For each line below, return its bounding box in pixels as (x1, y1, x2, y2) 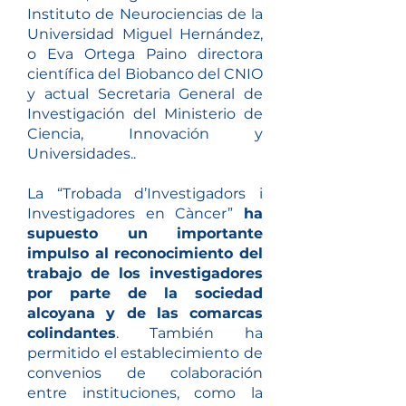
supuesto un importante (27, 225, 263, 242)
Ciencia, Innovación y (27, 125, 263, 142)
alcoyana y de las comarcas (27, 304, 263, 322)
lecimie (161, 344, 215, 362)
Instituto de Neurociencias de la (27, 5, 263, 23)
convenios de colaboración (27, 364, 263, 382)
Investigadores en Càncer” (27, 205, 244, 222)
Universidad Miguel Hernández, (27, 25, 263, 43)
